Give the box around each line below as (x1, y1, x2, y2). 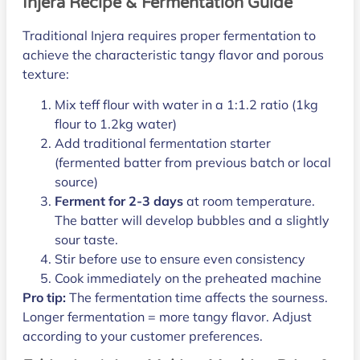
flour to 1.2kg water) (55, 116, 177, 133)
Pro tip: (22, 289, 66, 306)
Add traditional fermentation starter (55, 135, 271, 152)
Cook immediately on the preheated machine (55, 270, 321, 287)
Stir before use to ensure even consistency (55, 251, 305, 268)
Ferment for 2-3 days (55, 193, 183, 210)
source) (55, 174, 98, 190)
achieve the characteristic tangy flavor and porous (22, 47, 324, 63)
